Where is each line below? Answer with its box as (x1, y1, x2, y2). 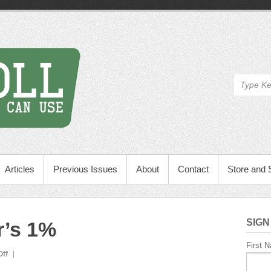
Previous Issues (53, 164, 117, 174)
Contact (178, 164, 209, 174)
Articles (5, 164, 34, 174)
